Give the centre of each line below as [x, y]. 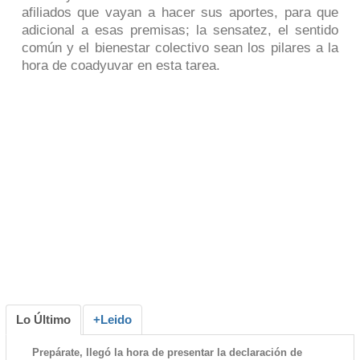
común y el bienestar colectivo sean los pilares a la [180, 48]
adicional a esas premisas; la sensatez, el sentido [180, 30]
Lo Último [43, 319]
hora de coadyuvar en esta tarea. [121, 65]
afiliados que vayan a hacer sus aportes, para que [180, 12]
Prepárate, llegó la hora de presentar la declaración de [167, 352]
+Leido [112, 319]
